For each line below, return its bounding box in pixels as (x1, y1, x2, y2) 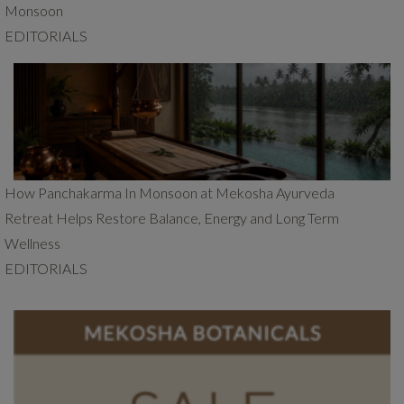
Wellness (5, 234, 60, 252)
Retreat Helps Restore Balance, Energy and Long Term (5, 209, 339, 226)
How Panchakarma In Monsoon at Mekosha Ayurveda (5, 184, 335, 201)
